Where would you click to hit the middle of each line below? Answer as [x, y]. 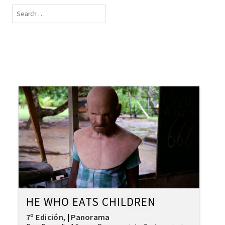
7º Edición [45, 217]
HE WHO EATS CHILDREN [91, 201]
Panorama [90, 217]
